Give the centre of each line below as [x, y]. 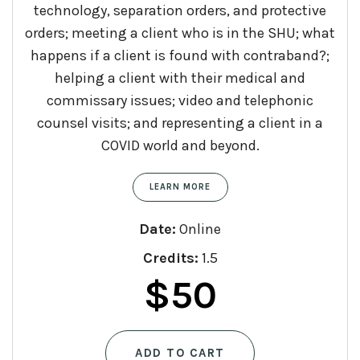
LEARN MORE [180, 187]
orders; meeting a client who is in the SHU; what [180, 33]
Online [198, 229]
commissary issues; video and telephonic [180, 101]
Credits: [170, 258]
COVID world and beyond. [180, 146]
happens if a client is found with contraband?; [180, 56]
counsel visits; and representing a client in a [180, 123]
